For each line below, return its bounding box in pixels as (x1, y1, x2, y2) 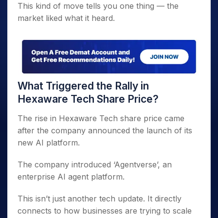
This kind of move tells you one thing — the (18, 1, 179, 11)
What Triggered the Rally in (18, 80, 149, 92)
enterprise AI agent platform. (18, 172, 125, 182)
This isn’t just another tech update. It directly (18, 194, 182, 204)
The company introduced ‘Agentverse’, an (18, 160, 172, 170)
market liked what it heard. (18, 13, 115, 23)
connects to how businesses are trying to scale (18, 206, 192, 216)
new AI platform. (18, 138, 80, 148)
